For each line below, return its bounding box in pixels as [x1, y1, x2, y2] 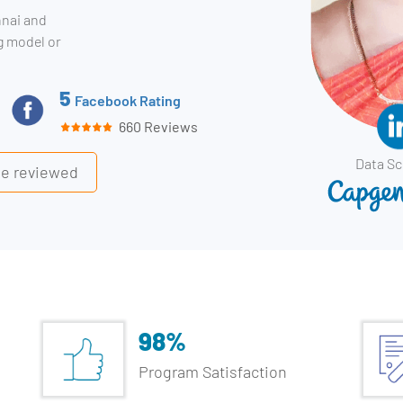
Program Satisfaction [138, 362, 287, 381]
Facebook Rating [74, 91, 181, 110]
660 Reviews [112, 118, 198, 135]
